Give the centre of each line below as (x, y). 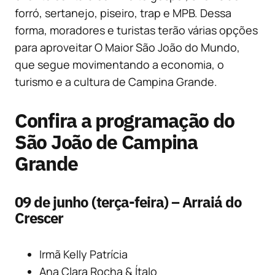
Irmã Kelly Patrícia (83, 254)
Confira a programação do (125, 121)
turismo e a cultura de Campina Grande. (116, 82)
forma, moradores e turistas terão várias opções (136, 30)
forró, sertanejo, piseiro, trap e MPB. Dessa (123, 13)
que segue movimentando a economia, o (119, 65)
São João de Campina (106, 142)
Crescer (39, 218)
